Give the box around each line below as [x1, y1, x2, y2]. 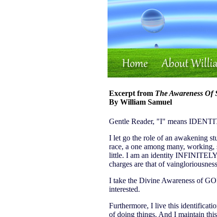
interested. [109, 185, 140, 193]
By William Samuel [109, 98, 172, 107]
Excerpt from [109, 89, 155, 98]
